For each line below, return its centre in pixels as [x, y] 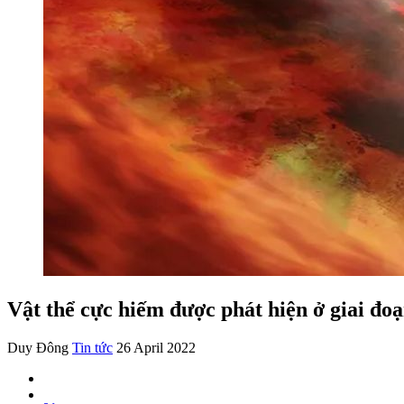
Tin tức [92, 347]
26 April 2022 [156, 347]
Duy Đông [38, 347]
